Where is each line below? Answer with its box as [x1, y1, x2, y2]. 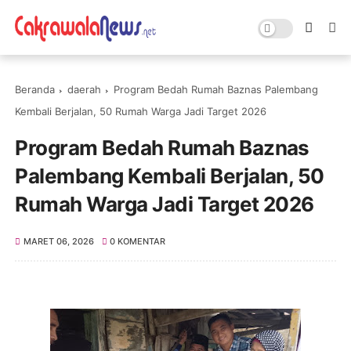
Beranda [15, 83, 56, 96]
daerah [67, 83, 102, 96]
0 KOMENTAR [110, 236, 166, 247]
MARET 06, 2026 [23, 236, 94, 247]
